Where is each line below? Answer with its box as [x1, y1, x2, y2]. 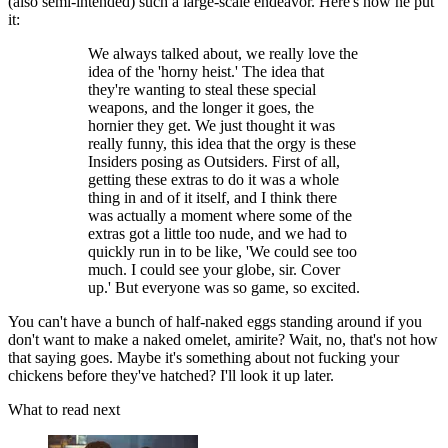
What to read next [8, 401, 120, 419]
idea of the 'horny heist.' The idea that [88, 63, 324, 81]
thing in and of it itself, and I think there [88, 189, 337, 207]
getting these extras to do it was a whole [88, 171, 339, 189]
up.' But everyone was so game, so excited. [88, 279, 360, 297]
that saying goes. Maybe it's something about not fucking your [8, 349, 399, 367]
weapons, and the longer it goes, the [88, 99, 314, 117]
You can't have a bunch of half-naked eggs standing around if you [8, 313, 422, 331]
